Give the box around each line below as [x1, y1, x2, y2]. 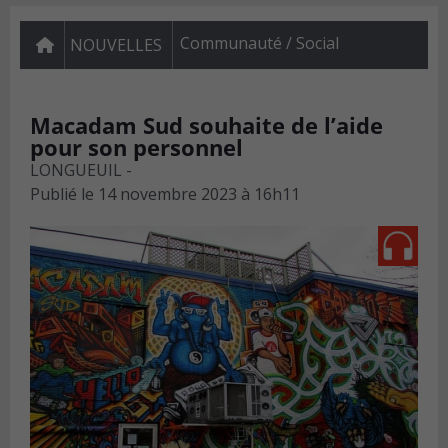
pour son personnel [30, 132, 243, 163]
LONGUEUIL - [30, 159, 132, 182]
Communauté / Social [180, 32, 339, 55]
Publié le [30, 183, 94, 206]
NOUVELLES [70, 34, 162, 57]
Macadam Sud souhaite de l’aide [30, 110, 383, 141]
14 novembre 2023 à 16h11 [98, 183, 300, 206]
